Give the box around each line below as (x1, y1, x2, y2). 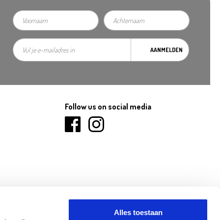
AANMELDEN (150, 46, 183, 54)
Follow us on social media (65, 102, 151, 111)
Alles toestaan (113, 208, 163, 217)
